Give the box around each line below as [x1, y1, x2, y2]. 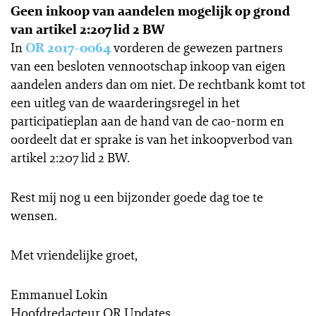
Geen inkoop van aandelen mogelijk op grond [11, 2, 290, 19]
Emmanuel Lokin [11, 286, 108, 303]
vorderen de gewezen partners [111, 39, 283, 56]
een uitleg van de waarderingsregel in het [11, 94, 240, 111]
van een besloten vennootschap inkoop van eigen [11, 57, 286, 74]
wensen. [11, 207, 57, 224]
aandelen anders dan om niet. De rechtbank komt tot [11, 75, 305, 92]
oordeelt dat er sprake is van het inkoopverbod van [11, 130, 293, 147]
